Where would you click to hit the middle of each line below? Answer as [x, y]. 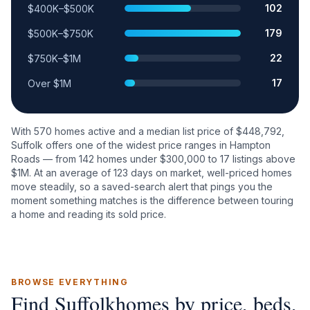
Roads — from [45, 159]
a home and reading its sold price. [89, 214]
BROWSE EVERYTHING [70, 282]
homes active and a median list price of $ [147, 131]
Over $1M [49, 83]
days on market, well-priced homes [210, 173]
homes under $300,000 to [157, 159]
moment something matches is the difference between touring [152, 200]
